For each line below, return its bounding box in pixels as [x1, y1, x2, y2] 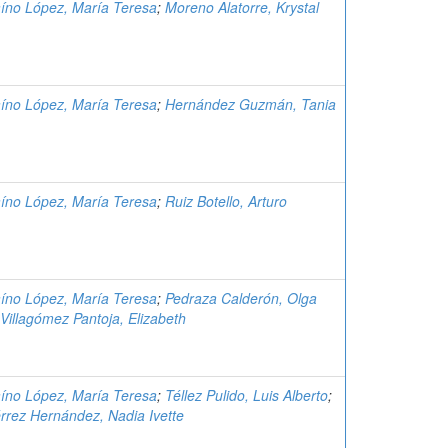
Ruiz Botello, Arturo [165, 191, 287, 211]
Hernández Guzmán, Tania [165, 94, 336, 114]
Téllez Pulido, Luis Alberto [165, 385, 328, 405]
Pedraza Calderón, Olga [165, 288, 317, 308]
